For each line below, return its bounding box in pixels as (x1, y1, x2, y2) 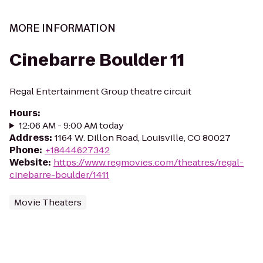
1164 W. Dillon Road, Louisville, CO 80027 (55, 131, 231, 144)
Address (9, 131, 49, 144)
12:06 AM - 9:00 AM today (18, 119, 124, 131)
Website (9, 156, 48, 168)
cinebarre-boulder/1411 (9, 168, 109, 181)
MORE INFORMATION (9, 21, 116, 35)
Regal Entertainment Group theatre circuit (9, 85, 191, 97)
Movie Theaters (14, 196, 82, 208)
